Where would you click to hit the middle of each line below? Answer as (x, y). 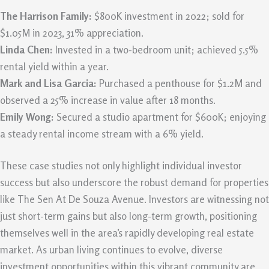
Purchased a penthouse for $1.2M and (179, 83)
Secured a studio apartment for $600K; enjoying (160, 116)
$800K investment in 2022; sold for (168, 16)
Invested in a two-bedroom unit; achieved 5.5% (156, 49)
